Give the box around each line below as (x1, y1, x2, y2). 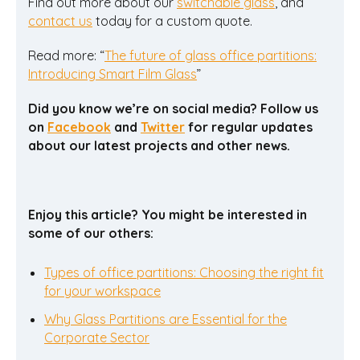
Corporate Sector (44, 329, 149, 346)
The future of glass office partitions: (104, 47, 317, 63)
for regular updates (185, 118, 313, 135)
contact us (28, 12, 92, 29)
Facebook (47, 118, 111, 135)
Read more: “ (28, 47, 104, 63)
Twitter (141, 118, 185, 135)
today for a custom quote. (92, 12, 252, 29)
